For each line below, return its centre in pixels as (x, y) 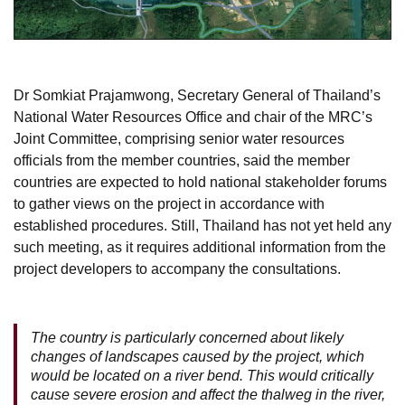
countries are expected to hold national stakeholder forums (200, 183)
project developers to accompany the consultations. (177, 269)
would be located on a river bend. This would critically (202, 376)
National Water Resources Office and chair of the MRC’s (193, 118)
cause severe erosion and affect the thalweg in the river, (208, 395)
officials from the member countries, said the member (182, 161)
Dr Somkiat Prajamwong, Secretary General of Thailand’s (197, 96)
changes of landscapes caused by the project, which (198, 357)
